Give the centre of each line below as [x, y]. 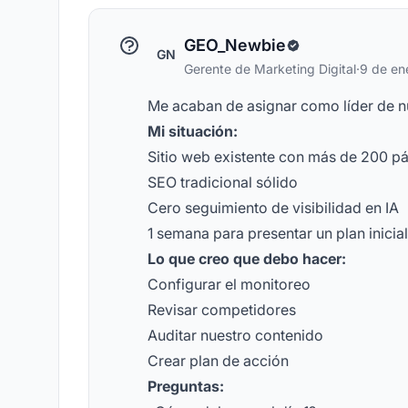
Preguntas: [186, 386]
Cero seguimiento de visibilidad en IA [273, 208]
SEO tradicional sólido [223, 182]
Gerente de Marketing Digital [270, 69]
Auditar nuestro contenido [235, 335]
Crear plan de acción [218, 361]
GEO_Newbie [235, 45]
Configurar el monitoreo [229, 284]
